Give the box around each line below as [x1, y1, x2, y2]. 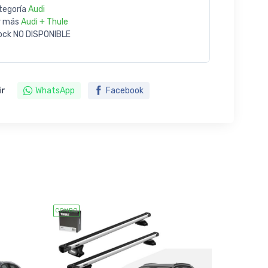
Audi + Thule [20, 17, 68, 28]
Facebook [105, 86, 144, 96]
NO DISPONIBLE [13, 29, 71, 40]
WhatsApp [35, 86, 75, 96]
